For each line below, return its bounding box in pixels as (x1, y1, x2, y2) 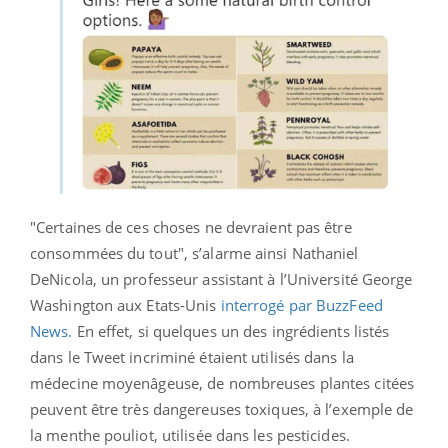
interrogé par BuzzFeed (220, 294, 383, 315)
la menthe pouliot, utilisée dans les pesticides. (30, 424, 350, 445)
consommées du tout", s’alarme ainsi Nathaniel (30, 242, 359, 263)
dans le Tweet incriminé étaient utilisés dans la (30, 346, 354, 367)
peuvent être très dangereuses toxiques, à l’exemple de (30, 398, 414, 419)
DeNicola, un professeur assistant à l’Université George (30, 268, 413, 289)
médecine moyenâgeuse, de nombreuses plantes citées (30, 372, 415, 393)
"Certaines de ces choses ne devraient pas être (30, 216, 352, 237)
